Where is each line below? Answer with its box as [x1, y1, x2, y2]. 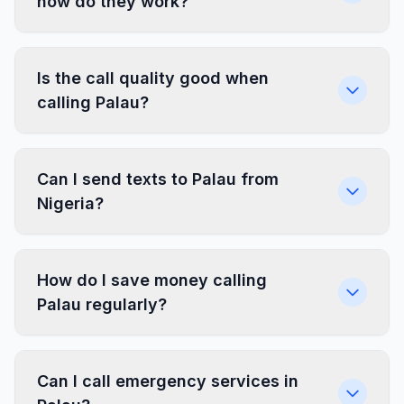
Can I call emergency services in [37, 372, 298, 390]
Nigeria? [37, 194, 104, 213]
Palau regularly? [37, 295, 167, 314]
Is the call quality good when [37, 69, 269, 87]
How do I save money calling [37, 271, 267, 289]
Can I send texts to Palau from [37, 170, 279, 188]
